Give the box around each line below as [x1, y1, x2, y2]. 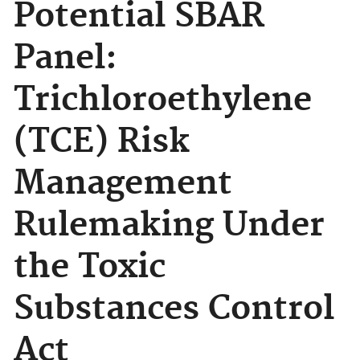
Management [14, 163, 232, 205]
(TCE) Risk [14, 121, 190, 163]
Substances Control [14, 288, 334, 330]
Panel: [14, 38, 117, 80]
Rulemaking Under [14, 205, 325, 247]
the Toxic [14, 247, 166, 288]
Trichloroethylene [14, 80, 312, 121]
